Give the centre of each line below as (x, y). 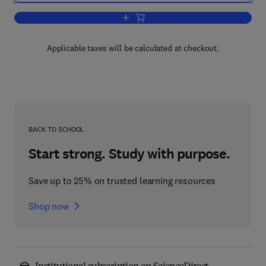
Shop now (49, 206)
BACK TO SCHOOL (57, 129)
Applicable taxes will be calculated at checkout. (133, 48)
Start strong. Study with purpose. (129, 154)
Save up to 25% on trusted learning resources (122, 180)
